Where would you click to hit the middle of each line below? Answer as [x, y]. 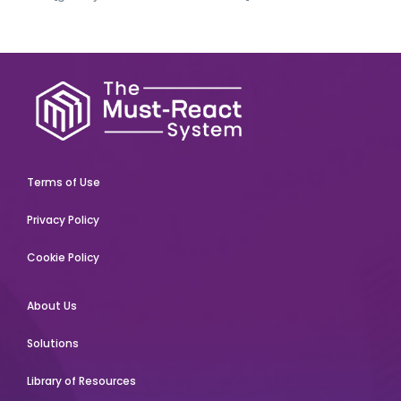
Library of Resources [81, 381]
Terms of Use [63, 183]
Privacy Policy [63, 220]
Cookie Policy [63, 258]
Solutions [52, 344]
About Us [51, 306]
